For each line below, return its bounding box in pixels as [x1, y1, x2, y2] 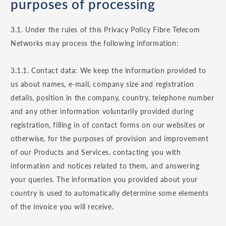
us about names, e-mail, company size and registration [11, 80, 194, 89]
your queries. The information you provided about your [11, 175, 198, 184]
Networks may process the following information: [11, 39, 179, 48]
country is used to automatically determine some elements [11, 189, 209, 198]
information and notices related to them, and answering [11, 161, 200, 171]
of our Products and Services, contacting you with [11, 148, 181, 157]
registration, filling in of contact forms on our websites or [11, 121, 206, 130]
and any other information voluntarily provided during [11, 107, 194, 116]
